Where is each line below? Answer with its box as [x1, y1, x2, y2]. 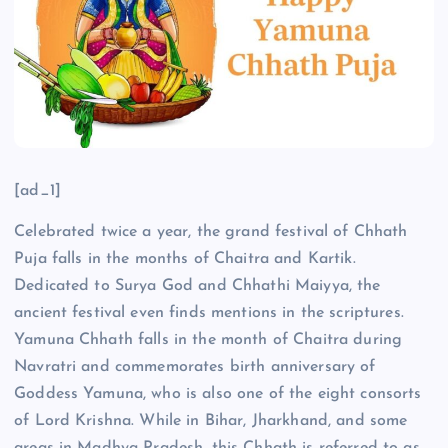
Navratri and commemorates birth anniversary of [14, 358, 376, 375]
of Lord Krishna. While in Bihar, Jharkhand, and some [14, 412, 408, 429]
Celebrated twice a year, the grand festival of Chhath [14, 223, 408, 240]
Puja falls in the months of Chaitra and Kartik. [14, 250, 356, 267]
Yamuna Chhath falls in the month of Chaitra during [14, 331, 403, 348]
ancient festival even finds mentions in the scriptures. [14, 304, 404, 321]
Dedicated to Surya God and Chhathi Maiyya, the [14, 277, 381, 294]
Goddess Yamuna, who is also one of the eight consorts [14, 385, 422, 402]
